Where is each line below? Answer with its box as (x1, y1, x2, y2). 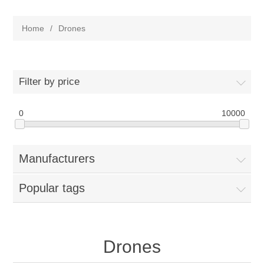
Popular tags (19, 181, 85, 195)
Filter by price (19, 76, 80, 87)
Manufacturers (19, 152, 95, 166)
